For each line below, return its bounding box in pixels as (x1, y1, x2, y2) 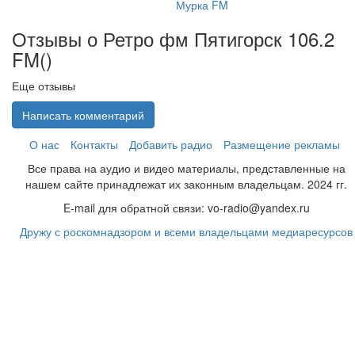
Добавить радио (129, 136, 212, 152)
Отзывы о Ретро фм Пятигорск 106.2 (12, 25, 334, 52)
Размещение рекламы (223, 136, 340, 152)
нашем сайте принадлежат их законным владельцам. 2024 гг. (25, 176, 348, 192)
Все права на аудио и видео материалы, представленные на (28, 160, 345, 176)
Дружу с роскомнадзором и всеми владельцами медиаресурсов (20, 223, 353, 239)
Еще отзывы (12, 78, 75, 94)
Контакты (71, 136, 118, 152)
